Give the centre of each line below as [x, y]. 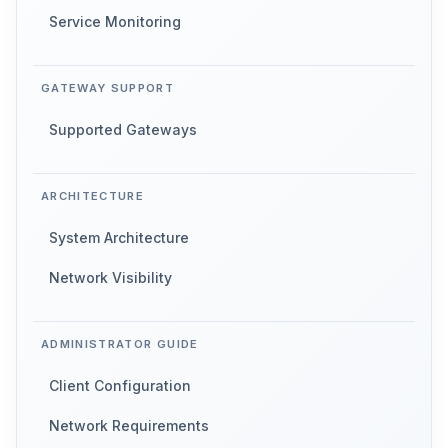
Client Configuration [120, 386]
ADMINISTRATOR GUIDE [120, 344]
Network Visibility [110, 278]
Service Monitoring [115, 22]
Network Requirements [129, 426]
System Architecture [119, 238]
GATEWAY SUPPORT [108, 88]
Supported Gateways [123, 130]
